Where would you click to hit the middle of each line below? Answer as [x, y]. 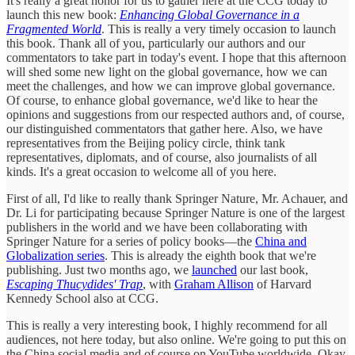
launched [214, 270]
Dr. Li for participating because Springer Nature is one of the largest [176, 213]
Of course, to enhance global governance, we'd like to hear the [162, 101]
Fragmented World [54, 29]
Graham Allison [214, 284]
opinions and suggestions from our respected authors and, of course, [176, 115]
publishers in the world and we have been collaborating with [157, 227]
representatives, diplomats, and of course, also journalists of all [162, 158]
